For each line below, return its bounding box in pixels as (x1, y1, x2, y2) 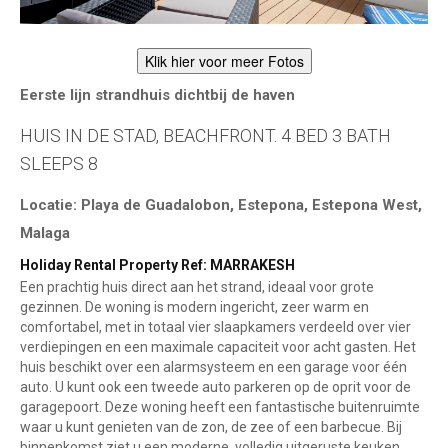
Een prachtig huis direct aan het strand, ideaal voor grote (20, 279, 374, 296)
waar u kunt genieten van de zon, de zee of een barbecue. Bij (20, 419, 402, 436)
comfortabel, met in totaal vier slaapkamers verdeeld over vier (20, 319, 411, 336)
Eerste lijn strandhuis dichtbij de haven (20, 86, 295, 105)
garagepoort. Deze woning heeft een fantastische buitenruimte (20, 399, 420, 416)
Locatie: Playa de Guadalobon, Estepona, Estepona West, (20, 196, 422, 215)
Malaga (20, 224, 70, 243)
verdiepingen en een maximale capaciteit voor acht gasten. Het (20, 339, 416, 356)
